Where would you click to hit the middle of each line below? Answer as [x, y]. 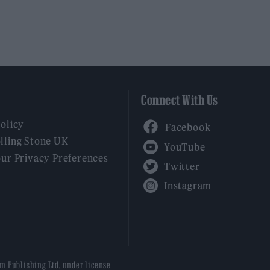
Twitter [181, 159]
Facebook [187, 118]
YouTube [184, 140]
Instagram [187, 178]
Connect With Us [180, 100]
